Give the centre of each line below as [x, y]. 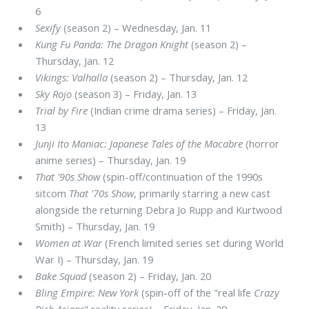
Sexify [48, 28]
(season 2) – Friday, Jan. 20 [149, 276]
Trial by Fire [62, 110]
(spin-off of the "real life [197, 292]
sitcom [52, 193]
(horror [261, 143]
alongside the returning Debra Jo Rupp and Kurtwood [159, 210]
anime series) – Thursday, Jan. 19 [111, 160]
